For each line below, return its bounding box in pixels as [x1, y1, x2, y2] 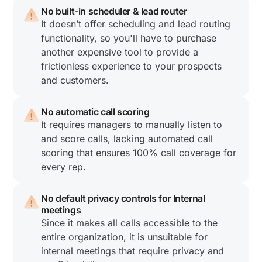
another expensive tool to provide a [41, 46, 199, 58]
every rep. [41, 161, 87, 173]
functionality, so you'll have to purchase [41, 32, 217, 44]
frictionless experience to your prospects [41, 60, 222, 73]
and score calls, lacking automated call [41, 133, 213, 145]
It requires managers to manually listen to [41, 119, 223, 131]
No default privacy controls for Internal [41, 192, 205, 205]
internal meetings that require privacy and [41, 245, 225, 257]
